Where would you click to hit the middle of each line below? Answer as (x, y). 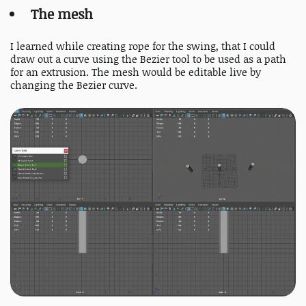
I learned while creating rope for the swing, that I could (143, 46)
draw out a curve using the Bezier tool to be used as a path (148, 59)
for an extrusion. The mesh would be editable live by (136, 72)
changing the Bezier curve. (74, 85)
